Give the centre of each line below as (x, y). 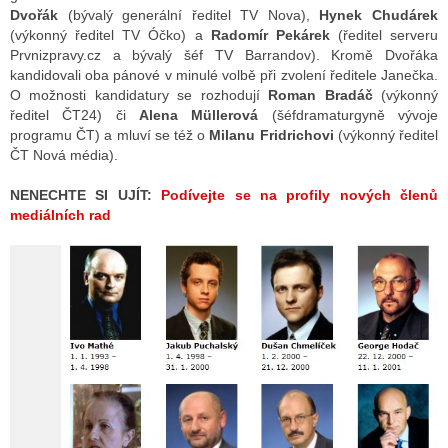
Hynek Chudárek (374, 14)
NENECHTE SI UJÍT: (86, 194)
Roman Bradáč (320, 94)
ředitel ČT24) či (74, 114)
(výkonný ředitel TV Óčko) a (110, 34)
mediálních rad (60, 214)
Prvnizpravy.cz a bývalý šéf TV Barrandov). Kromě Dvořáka (224, 54)
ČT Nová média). (64, 154)
